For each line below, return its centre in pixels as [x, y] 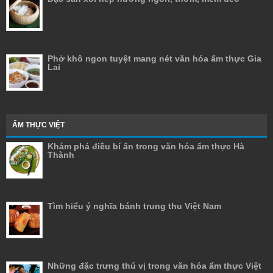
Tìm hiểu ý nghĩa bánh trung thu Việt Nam [134, 206]
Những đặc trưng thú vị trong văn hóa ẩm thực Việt [154, 266]
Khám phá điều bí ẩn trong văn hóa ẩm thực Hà [146, 147]
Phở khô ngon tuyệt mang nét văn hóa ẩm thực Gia [154, 59]
